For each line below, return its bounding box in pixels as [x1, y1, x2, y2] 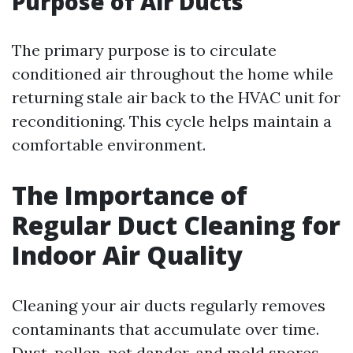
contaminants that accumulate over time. [12, 319, 319, 339]
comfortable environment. [12, 135, 206, 154]
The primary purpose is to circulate [12, 40, 277, 60]
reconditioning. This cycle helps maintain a [12, 111, 332, 131]
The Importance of [12, 178, 247, 212]
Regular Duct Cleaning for [12, 208, 340, 242]
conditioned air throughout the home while [12, 64, 333, 84]
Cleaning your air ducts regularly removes [12, 295, 325, 315]
